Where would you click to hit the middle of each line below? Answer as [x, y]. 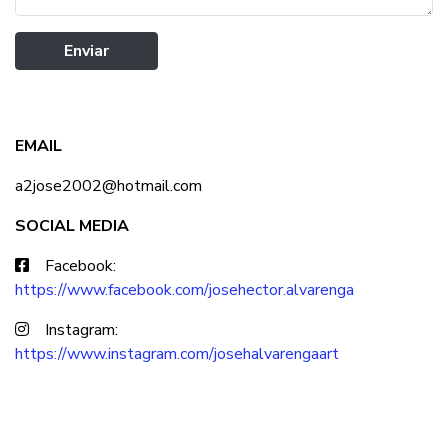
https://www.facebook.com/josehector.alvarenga [184, 290]
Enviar [86, 51]
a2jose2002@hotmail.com [108, 186]
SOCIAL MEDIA [72, 226]
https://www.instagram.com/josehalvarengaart [177, 354]
